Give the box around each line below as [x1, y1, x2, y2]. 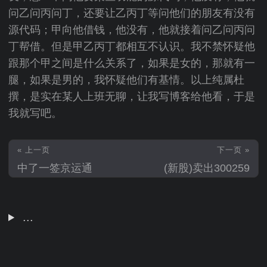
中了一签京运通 [17, 162, 92, 174]
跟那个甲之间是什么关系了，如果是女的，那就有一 [8, 57, 255, 69]
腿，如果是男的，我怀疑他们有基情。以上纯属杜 [8, 74, 244, 86]
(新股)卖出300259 [164, 162, 250, 174]
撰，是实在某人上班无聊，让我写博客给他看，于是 [8, 91, 255, 103]
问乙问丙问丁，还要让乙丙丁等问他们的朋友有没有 [8, 7, 255, 19]
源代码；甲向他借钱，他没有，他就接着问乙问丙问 [8, 24, 255, 36]
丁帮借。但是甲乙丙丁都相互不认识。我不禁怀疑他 [8, 41, 255, 52]
